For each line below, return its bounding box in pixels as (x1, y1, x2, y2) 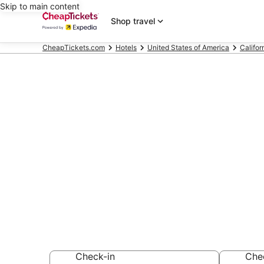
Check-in (75, 250, 115, 262)
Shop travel (111, 16, 155, 26)
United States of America (147, 43, 229, 52)
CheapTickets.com (42, 43, 105, 52)
